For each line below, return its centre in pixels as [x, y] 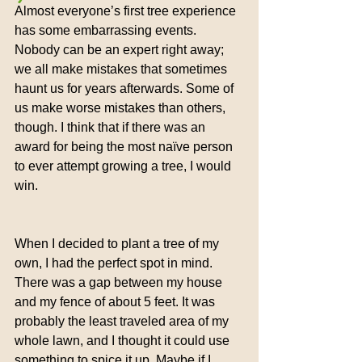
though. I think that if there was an [112, 127]
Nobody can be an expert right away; [121, 50]
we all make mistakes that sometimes [122, 69]
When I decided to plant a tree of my [118, 244]
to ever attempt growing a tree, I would [124, 166]
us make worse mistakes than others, [122, 108]
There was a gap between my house [120, 282]
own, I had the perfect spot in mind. [115, 263]
